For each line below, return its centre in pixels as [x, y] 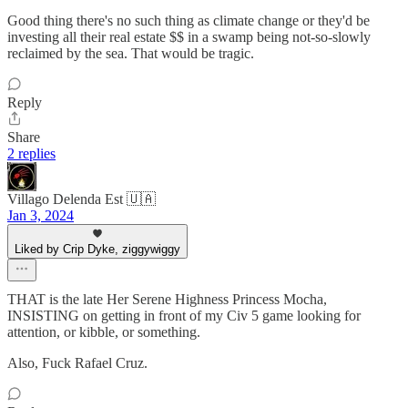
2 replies [31, 154]
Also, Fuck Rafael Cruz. [77, 363]
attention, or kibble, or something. [104, 332]
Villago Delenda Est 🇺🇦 [82, 199]
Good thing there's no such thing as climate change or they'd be [189, 21]
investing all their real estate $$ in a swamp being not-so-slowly [189, 37]
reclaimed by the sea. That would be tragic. [131, 54]
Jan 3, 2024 [41, 216]
